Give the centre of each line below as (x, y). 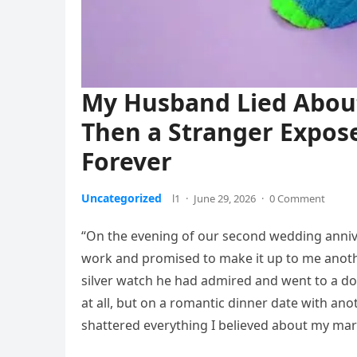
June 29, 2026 (225, 199)
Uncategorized (122, 198)
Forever (127, 162)
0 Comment (297, 199)
